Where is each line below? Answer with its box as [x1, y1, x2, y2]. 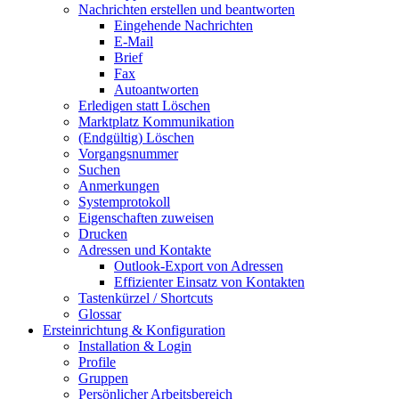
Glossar [78, 306, 121, 322]
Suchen [78, 162, 120, 178]
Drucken [78, 226, 127, 242]
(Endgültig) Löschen [78, 130, 194, 146]
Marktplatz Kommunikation [78, 114, 234, 130]
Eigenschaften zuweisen [78, 210, 214, 226]
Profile [78, 354, 116, 370]
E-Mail [114, 34, 153, 50]
